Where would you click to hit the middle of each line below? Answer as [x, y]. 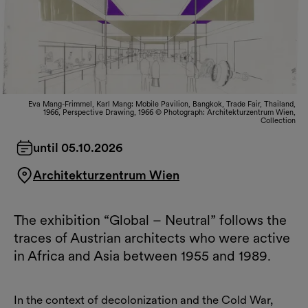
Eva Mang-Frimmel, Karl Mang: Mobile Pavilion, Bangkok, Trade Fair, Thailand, [162, 103]
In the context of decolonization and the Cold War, [143, 299]
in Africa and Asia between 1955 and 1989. [142, 255]
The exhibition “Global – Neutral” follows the [150, 220]
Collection [278, 120]
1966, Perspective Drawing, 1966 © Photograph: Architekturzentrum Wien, [169, 112]
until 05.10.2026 [78, 147]
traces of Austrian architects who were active [152, 238]
